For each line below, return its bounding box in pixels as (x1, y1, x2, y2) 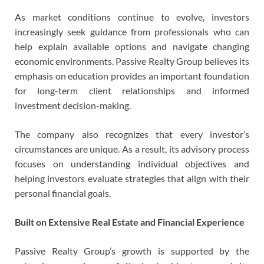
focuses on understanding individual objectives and (15, 158, 249, 170)
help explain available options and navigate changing (15, 41, 249, 52)
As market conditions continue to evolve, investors (15, 11, 249, 23)
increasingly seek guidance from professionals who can (15, 26, 249, 38)
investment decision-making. (15, 100, 131, 111)
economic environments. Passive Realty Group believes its (15, 55, 249, 67)
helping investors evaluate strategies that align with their (15, 173, 249, 184)
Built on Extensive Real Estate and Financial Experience (15, 216, 245, 228)
